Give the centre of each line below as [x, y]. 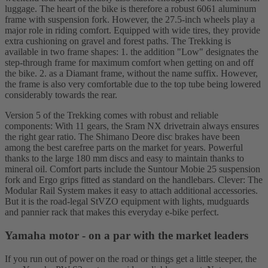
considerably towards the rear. [61, 95]
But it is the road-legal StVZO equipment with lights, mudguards [127, 202]
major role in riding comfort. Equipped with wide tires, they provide [133, 31]
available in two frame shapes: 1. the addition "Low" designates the [132, 52]
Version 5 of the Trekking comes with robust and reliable [112, 115]
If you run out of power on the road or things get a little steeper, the [131, 258]
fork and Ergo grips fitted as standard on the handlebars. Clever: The [134, 180]
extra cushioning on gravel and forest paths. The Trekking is [118, 41]
